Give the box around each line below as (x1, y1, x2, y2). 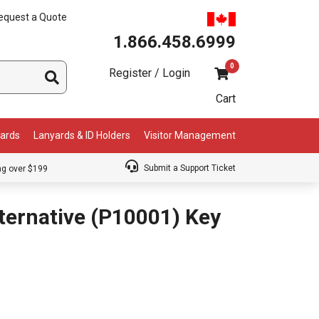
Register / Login (109, 66, 190, 80)
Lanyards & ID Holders (33, 130, 131, 142)
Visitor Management (143, 130, 236, 142)
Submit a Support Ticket (142, 163, 236, 174)
